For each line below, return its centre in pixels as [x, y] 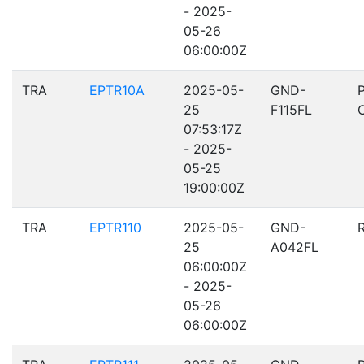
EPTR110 [115, 227]
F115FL [291, 110]
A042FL [295, 247]
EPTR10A [117, 90]
